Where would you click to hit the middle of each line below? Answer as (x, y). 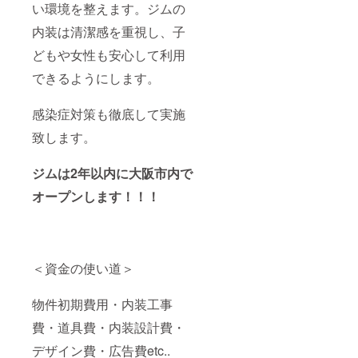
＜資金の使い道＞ (83, 268)
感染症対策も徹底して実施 (109, 113)
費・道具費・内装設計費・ (109, 327)
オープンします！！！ (96, 196)
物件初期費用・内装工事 (102, 304)
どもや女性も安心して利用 (109, 54)
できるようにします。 (96, 78)
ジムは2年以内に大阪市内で (112, 173)
